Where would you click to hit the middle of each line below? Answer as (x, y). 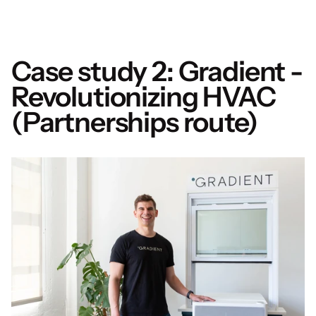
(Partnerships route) (134, 122)
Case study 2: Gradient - (157, 71)
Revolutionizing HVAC (144, 96)
